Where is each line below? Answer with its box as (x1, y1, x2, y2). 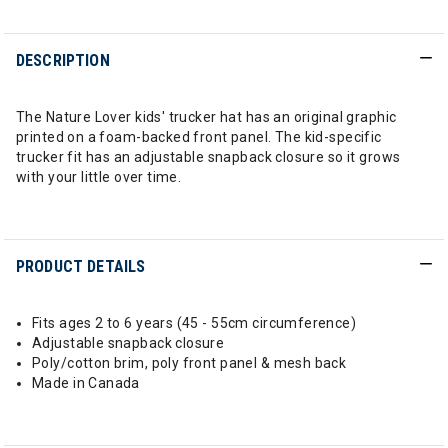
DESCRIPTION (16, 51, 110, 70)
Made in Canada (32, 375, 140, 391)
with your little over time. (16, 169, 182, 185)
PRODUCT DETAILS (16, 257, 146, 276)
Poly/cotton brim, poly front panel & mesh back (32, 355, 347, 371)
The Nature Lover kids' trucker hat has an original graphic (16, 109, 397, 125)
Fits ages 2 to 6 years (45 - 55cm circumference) (32, 315, 360, 331)
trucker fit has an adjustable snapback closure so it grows (16, 149, 401, 165)
